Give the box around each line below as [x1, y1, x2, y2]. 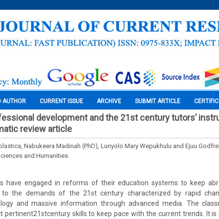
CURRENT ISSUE [40, 98, 83, 105]
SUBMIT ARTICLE [135, 98, 180, 105]
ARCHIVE [97, 98, 121, 105]
